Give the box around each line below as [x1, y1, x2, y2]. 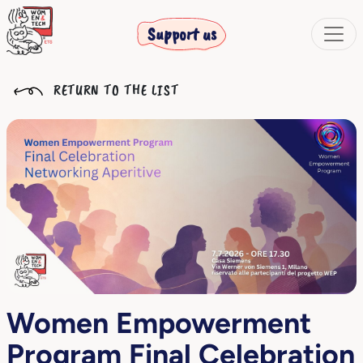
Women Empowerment [6, 305, 311, 340]
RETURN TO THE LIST [49, 81, 180, 99]
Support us [147, 22, 216, 45]
